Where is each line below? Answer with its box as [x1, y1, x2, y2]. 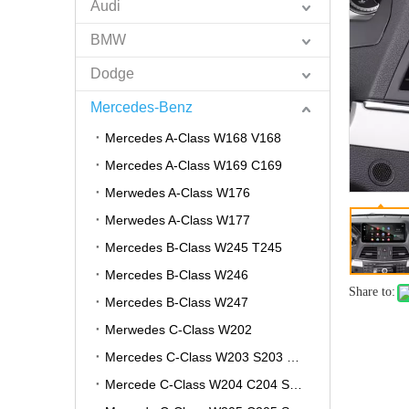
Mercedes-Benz [90, 100, 193, 115]
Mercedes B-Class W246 [105, 267, 248, 282]
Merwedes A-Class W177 [105, 213, 250, 227]
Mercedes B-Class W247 [105, 295, 248, 309]
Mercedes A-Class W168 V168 [105, 131, 281, 145]
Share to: [349, 285, 395, 299]
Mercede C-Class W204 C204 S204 [289, 377, 302, 392]
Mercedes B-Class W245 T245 [105, 240, 282, 255]
